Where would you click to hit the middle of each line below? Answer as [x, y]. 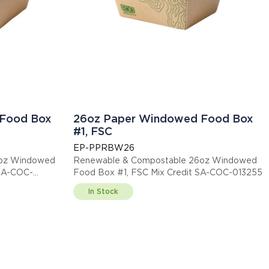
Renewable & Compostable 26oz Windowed [165, 161]
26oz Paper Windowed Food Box [163, 119]
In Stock [103, 192]
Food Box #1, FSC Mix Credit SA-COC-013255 [168, 173]
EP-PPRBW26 [104, 148]
